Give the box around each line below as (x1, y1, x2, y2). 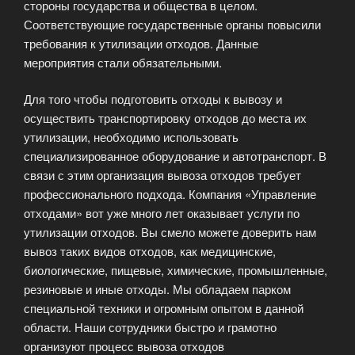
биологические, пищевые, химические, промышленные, (24, 261, 327, 279)
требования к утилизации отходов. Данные (24, 34, 258, 52)
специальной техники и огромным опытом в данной (24, 300, 303, 317)
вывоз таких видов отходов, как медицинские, (24, 242, 276, 260)
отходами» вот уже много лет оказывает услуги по (24, 204, 300, 222)
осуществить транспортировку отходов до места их (24, 109, 307, 127)
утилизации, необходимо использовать (24, 128, 239, 146)
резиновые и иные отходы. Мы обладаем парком (24, 281, 291, 298)
